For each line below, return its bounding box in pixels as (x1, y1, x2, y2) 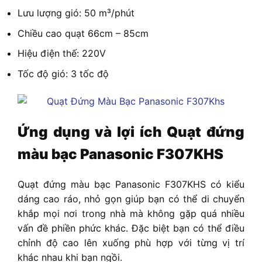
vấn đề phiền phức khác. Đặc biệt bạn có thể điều (18, 222, 244, 234)
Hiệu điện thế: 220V (18, 47, 106, 60)
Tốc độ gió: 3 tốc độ (18, 68, 109, 80)
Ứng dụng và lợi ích (18, 123, 167, 140)
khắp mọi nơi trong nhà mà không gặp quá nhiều (18, 207, 244, 219)
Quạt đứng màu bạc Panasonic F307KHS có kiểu (18, 178, 244, 190)
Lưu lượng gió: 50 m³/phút (18, 7, 135, 19)
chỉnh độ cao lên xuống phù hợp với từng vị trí (18, 236, 244, 249)
